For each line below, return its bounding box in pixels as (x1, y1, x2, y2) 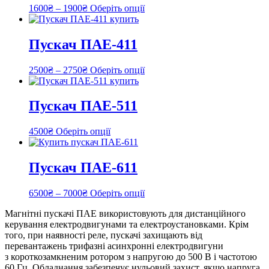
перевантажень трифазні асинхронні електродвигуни (5, 241, 223, 252)
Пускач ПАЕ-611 (29, 160, 138, 176)
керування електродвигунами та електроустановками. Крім (5, 219, 249, 230)
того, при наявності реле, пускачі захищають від (5, 230, 202, 241)
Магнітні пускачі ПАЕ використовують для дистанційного (5, 208, 246, 219)
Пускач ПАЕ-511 (29, 98, 138, 114)
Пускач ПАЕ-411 (29, 36, 138, 52)
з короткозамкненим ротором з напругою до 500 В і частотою (5, 252, 257, 262)
